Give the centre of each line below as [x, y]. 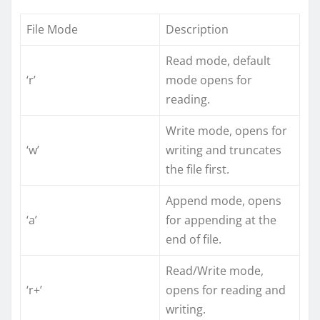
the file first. [197, 169]
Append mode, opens [224, 200]
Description [197, 29]
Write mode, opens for [226, 130]
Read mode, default [218, 60]
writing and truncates [224, 150]
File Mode [52, 29]
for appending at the [221, 220]
